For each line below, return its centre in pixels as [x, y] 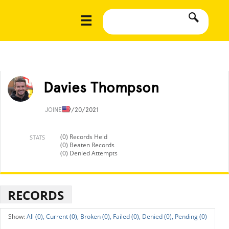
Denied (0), [158, 216]
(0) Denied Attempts [89, 153]
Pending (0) [191, 216]
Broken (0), [96, 216]
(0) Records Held [84, 137]
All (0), [36, 216]
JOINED [56, 110]
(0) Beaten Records [87, 145]
